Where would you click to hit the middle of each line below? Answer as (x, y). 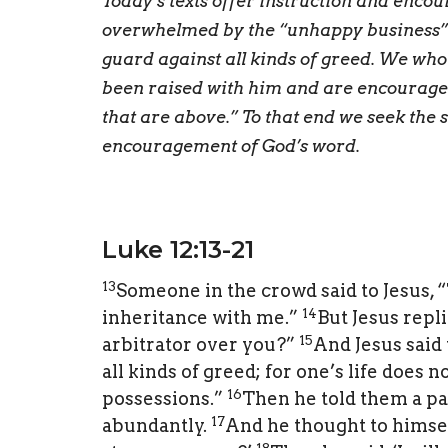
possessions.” (162, 399)
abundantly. (154, 426)
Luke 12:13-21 (178, 249)
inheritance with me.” (200, 318)
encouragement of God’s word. (231, 145)
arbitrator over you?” (198, 345)
